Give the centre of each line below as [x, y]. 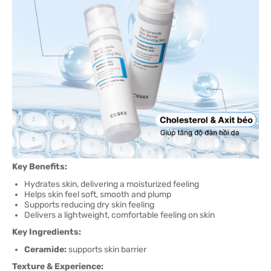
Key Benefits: [40, 167]
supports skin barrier [106, 250]
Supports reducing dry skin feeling [89, 205]
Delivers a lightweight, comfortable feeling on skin [119, 215]
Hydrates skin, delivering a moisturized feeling [112, 184]
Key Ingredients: [47, 232]
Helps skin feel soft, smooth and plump [98, 194]
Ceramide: [45, 250]
